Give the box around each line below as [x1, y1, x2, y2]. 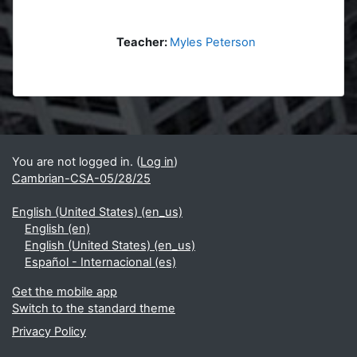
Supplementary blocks [12, 120, 188, 141]
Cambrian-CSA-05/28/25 [12, 171, 151, 186]
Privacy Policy [12, 324, 86, 339]
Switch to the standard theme [12, 301, 175, 316]
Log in [140, 155, 174, 169]
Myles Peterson [170, 34, 256, 49]
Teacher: [116, 34, 170, 49]
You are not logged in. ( [12, 155, 140, 169]
